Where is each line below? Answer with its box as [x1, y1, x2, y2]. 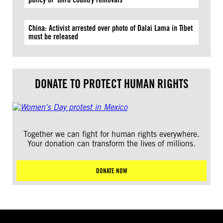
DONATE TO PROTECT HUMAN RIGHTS [34, 77, 189, 91]
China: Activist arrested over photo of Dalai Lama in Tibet [28, 23, 193, 33]
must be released [28, 32, 78, 41]
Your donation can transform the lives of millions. [27, 139, 196, 148]
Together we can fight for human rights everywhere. [23, 129, 200, 139]
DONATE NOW [96, 167, 127, 175]
